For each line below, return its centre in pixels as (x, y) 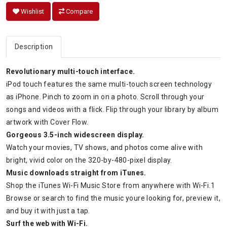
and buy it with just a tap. (48, 211)
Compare (79, 11)
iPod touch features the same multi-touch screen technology (109, 84)
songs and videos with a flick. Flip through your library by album (112, 109)
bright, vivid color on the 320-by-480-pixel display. (89, 160)
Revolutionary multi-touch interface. (71, 71)
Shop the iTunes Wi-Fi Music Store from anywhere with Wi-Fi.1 (110, 185)
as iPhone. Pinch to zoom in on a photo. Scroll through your (105, 97)
